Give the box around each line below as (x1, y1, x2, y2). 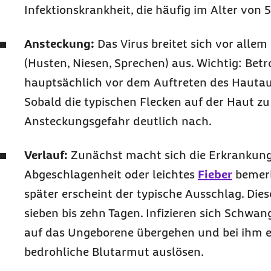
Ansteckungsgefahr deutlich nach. (24, 114, 212, 128)
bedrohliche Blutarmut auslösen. (24, 245, 204, 258)
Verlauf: (24, 148, 68, 162)
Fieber (198, 168, 232, 181)
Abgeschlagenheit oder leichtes (24, 168, 198, 181)
